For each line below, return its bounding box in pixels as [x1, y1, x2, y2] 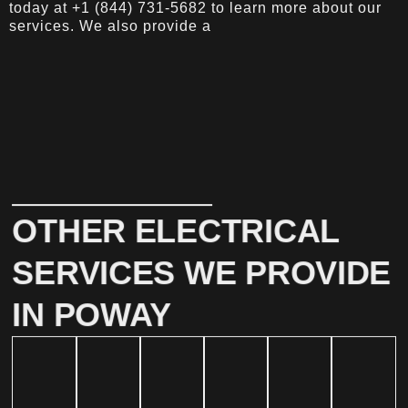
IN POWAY [12, 295, 172, 333]
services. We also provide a [9, 17, 211, 34]
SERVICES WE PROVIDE [12, 253, 392, 291]
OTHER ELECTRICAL [12, 211, 339, 250]
